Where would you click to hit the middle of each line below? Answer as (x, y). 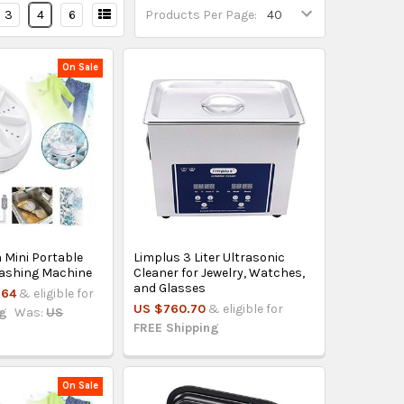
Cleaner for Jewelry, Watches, (220, 272)
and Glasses (170, 288)
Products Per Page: (202, 15)
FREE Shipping (177, 327)
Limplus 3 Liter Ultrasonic (210, 257)
